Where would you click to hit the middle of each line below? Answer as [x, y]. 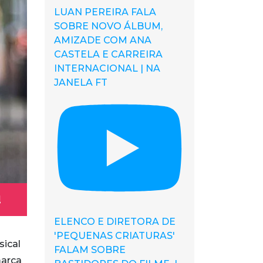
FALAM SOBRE [90, 250]
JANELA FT [81, 83]
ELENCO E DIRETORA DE [115, 222]
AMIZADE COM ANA [103, 41]
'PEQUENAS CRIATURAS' [114, 236]
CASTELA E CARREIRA [108, 55]
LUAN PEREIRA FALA [105, 12]
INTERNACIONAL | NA [107, 69]
